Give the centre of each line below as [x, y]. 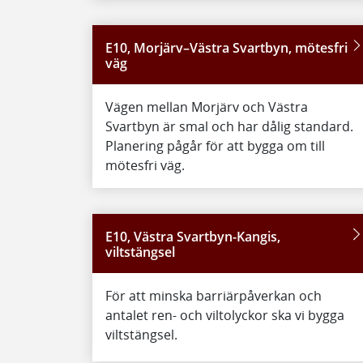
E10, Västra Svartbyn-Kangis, [193, 237]
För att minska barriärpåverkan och [214, 296]
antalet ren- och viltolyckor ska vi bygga [225, 315]
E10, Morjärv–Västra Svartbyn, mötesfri [226, 48]
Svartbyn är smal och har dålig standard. [229, 126]
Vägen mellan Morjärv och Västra [207, 107]
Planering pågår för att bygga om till [215, 146]
